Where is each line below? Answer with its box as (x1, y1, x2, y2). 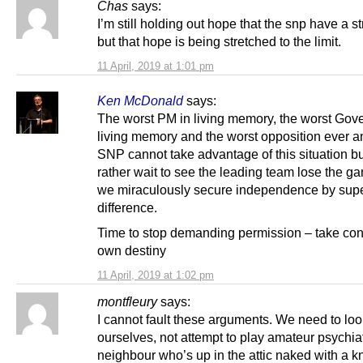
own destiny (97, 242, 166, 258)
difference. (97, 199, 157, 215)
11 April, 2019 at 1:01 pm (97, 59, 214, 72)
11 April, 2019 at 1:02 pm (97, 268, 214, 281)
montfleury (97, 293, 157, 309)
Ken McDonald (97, 92, 183, 108)
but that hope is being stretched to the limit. (97, 33, 341, 49)
